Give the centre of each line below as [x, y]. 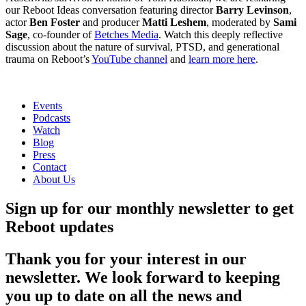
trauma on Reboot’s [48, 59]
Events [47, 106]
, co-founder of [61, 35]
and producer [111, 23]
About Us [54, 180]
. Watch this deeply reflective [221, 35]
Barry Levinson [252, 10]
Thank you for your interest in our [126, 259]
